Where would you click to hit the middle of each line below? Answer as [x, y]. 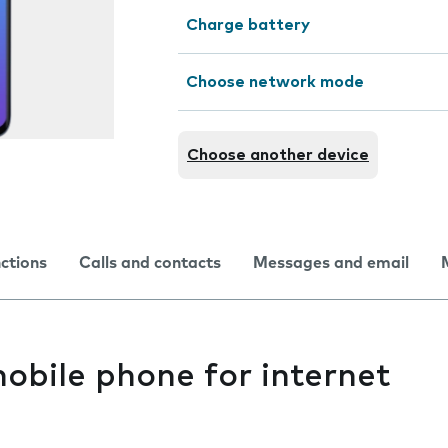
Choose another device [278, 155]
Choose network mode [275, 82]
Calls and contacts [150, 263]
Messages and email [331, 263]
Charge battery [248, 25]
